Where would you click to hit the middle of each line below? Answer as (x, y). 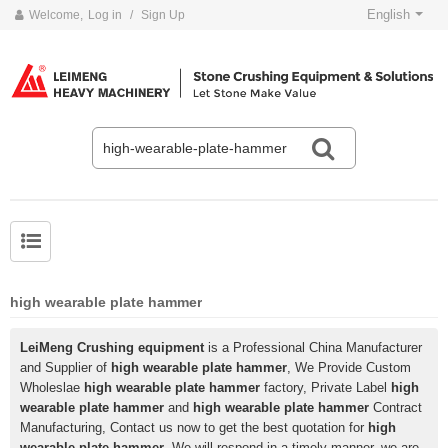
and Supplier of (65, 367)
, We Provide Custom (349, 367)
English (388, 14)
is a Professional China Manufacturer (313, 347)
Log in (105, 15)
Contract (395, 407)
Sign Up (163, 15)
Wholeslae (52, 387)
